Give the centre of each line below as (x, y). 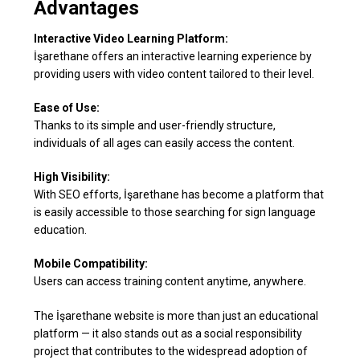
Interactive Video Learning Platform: (131, 38)
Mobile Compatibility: (91, 263)
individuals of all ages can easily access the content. (165, 143)
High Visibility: (72, 176)
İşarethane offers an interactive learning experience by (173, 56)
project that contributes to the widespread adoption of (171, 351)
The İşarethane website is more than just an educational (176, 315)
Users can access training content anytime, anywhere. (170, 281)
